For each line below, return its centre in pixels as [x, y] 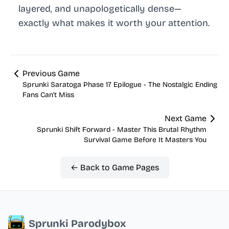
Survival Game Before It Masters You [145, 140]
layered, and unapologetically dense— [100, 9]
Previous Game [51, 74]
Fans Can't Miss [48, 95]
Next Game [186, 119]
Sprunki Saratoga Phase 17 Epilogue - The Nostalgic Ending [120, 85]
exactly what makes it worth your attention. [114, 23]
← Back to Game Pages [114, 168]
